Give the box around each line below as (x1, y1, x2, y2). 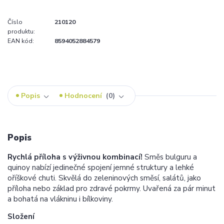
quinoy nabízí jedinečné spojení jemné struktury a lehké (7, 162, 194, 173)
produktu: (7, 27, 35, 35)
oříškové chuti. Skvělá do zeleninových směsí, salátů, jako (7, 172, 201, 183)
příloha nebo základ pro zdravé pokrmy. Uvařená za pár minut (7, 183, 215, 194)
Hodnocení (64, 90, 104, 100)
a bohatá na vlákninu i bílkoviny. (7, 193, 113, 204)
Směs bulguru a (142, 151, 197, 162)
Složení (7, 211, 34, 222)
